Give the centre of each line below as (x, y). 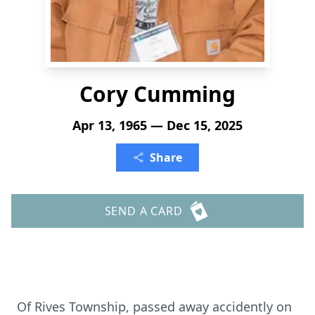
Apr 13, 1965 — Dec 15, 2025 (157, 125)
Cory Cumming (157, 94)
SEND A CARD (143, 211)
